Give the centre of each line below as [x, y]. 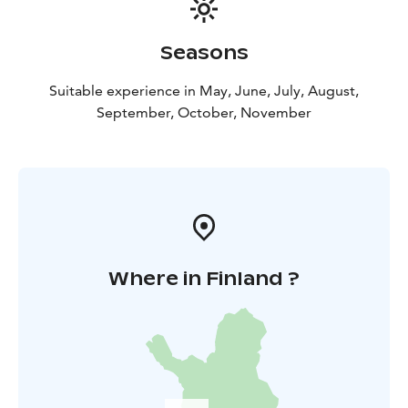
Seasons [204, 53]
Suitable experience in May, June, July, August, [204, 91]
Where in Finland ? [204, 279]
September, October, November [204, 113]
